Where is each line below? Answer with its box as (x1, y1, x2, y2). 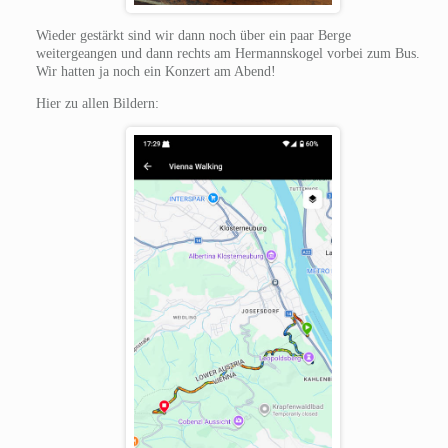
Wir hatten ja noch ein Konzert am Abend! (35, 63, 276, 79)
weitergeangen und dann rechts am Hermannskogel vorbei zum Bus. (35, 45, 420, 61)
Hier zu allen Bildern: (35, 95, 159, 111)
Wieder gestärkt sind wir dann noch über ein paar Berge (35, 27, 351, 43)
